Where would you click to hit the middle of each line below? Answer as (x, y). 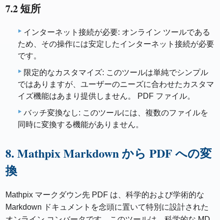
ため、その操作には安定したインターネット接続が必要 (116, 44)
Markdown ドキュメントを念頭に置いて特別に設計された (107, 207)
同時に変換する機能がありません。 (81, 124)
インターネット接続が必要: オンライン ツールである (117, 32)
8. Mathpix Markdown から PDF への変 (109, 153)
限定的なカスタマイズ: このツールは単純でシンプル (116, 72)
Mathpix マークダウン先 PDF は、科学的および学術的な (105, 195)
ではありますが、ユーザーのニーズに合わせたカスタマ (116, 84)
